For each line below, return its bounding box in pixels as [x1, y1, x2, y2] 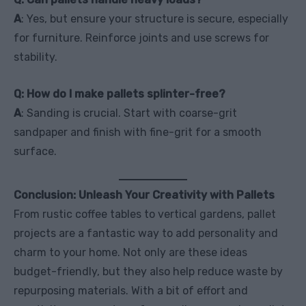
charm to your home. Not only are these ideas [14, 245, 247, 259]
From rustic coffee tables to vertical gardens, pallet [14, 207, 276, 221]
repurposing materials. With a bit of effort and [14, 283, 248, 297]
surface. [14, 144, 57, 158]
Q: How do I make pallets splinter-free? [14, 87, 225, 100]
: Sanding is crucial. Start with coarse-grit [21, 106, 237, 120]
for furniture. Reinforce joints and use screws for [14, 31, 269, 44]
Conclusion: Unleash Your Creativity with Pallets [14, 188, 275, 201]
